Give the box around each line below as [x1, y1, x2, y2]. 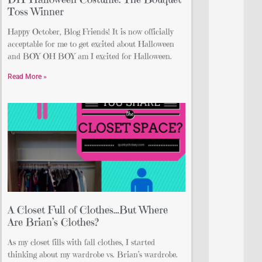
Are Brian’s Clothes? [8, 215, 99, 229]
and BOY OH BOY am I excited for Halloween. [8, 51, 172, 62]
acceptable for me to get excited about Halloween [8, 39, 174, 50]
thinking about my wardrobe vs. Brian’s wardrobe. [8, 249, 178, 260]
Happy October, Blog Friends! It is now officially [8, 26, 174, 37]
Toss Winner [8, 5, 64, 19]
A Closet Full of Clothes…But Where [8, 203, 168, 217]
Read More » [8, 73, 47, 81]
